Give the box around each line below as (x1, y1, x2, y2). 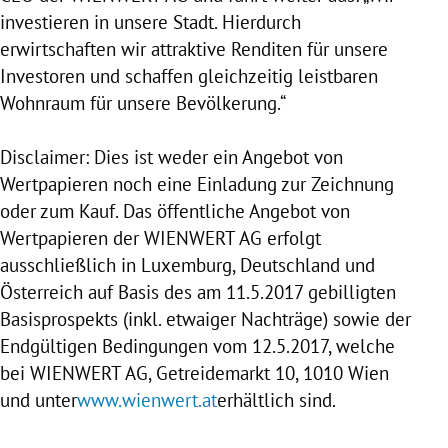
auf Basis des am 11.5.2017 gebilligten (83, 279, 396, 304)
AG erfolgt (235, 225, 321, 250)
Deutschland (240, 252, 340, 277)
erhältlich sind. (217, 387, 336, 412)
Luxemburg (141, 252, 232, 277)
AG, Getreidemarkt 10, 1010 (121, 360, 348, 385)
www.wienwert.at (77, 387, 217, 412)
